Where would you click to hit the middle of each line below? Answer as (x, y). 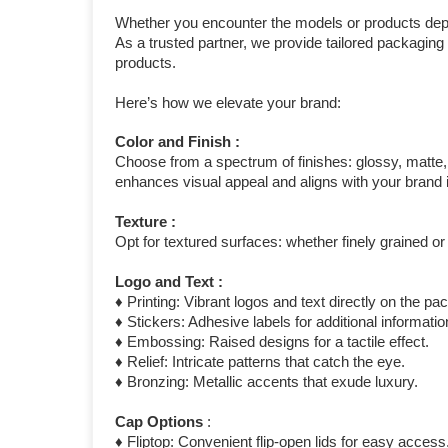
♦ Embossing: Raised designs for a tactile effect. (272, 342)
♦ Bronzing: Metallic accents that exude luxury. (267, 382)
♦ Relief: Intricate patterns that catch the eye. (260, 362)
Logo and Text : (169, 282)
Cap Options (159, 422)
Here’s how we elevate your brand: (228, 102)
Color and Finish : (178, 142)
